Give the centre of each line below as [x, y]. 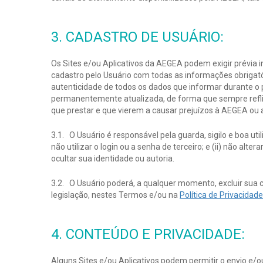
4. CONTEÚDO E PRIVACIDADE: [148, 234]
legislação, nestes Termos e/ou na [115, 195]
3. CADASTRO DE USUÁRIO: [137, 37]
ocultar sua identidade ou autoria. [113, 159]
